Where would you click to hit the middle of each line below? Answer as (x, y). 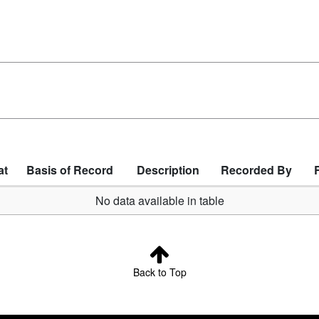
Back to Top (159, 272)
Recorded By (256, 170)
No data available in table (159, 201)
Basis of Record (70, 170)
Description (168, 170)
